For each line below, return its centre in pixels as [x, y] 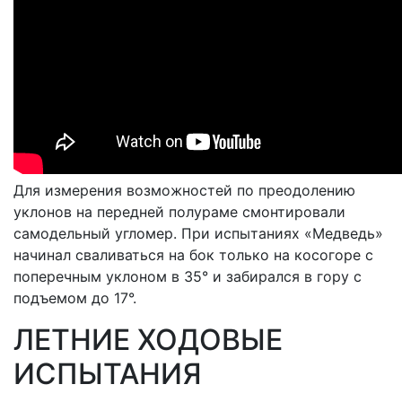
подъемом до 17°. [75, 298]
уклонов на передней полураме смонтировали [179, 212]
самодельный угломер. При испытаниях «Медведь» [198, 233]
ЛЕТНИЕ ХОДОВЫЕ [148, 340]
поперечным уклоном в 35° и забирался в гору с [188, 276]
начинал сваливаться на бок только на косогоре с [193, 255]
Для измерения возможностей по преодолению [184, 190]
